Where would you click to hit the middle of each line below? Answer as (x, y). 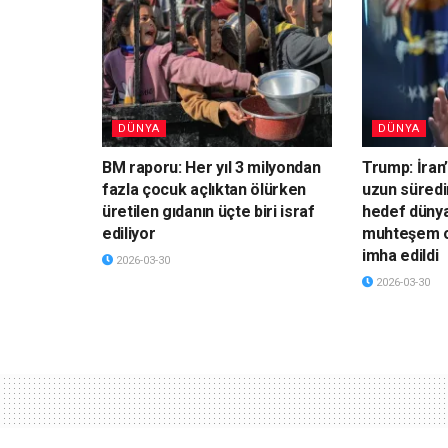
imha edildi (400, 255)
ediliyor (129, 233)
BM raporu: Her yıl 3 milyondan (211, 167)
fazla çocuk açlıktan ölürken (204, 189)
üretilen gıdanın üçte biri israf (208, 211)
